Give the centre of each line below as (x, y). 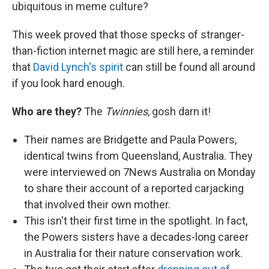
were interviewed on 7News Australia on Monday (140, 172)
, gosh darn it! (179, 111)
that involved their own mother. (97, 204)
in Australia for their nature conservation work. (133, 253)
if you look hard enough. (68, 83)
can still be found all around (189, 67)
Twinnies (126, 111)
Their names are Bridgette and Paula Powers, (130, 140)
